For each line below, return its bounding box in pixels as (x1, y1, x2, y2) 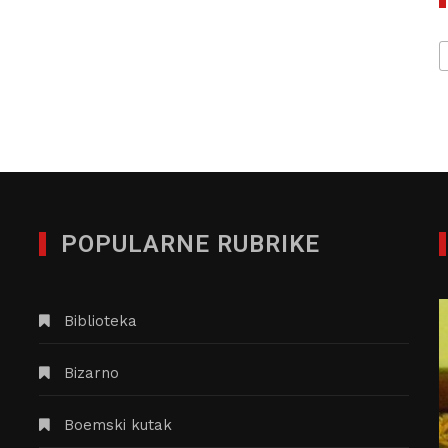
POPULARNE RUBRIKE (61, 229, 320, 258)
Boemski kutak (64, 415, 172, 434)
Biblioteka (64, 311, 137, 330)
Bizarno (64, 363, 119, 382)
